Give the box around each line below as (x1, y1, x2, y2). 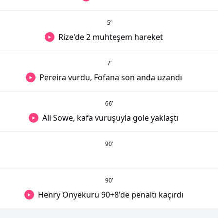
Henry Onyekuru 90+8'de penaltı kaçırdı (37, 189, 183, 200)
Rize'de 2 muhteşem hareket (58, 32, 163, 42)
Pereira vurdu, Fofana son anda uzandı (39, 72, 182, 83)
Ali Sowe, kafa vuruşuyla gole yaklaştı (42, 112, 179, 123)
